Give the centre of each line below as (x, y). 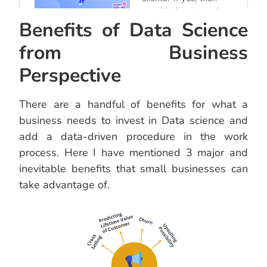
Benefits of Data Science (133, 30)
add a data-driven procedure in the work (133, 137)
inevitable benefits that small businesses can (133, 169)
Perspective (70, 76)
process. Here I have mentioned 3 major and (133, 153)
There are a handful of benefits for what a (133, 105)
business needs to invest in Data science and (133, 121)
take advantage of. (64, 185)
